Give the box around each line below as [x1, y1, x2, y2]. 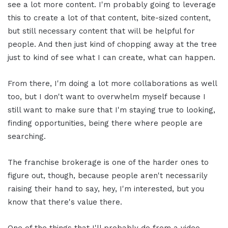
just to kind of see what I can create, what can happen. [8, 52, 215, 62]
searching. [8, 131, 46, 141]
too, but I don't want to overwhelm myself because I [8, 92, 206, 101]
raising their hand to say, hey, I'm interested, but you [8, 184, 204, 193]
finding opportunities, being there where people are [8, 118, 203, 128]
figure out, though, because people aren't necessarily [8, 170, 208, 180]
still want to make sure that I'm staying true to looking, [8, 105, 215, 115]
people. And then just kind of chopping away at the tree [8, 39, 217, 49]
